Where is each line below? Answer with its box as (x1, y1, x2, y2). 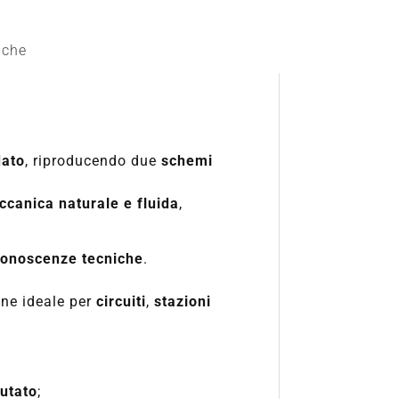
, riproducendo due (25, 151, 162, 169)
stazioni (154, 293, 212, 311)
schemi (161, 151, 214, 169)
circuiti (96, 293, 147, 311)
